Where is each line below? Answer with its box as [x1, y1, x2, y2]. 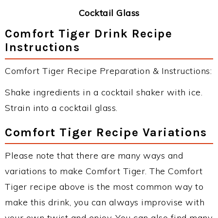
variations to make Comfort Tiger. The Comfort [5, 165, 203, 177]
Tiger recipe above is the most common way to [5, 181, 203, 192]
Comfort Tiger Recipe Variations [5, 125, 207, 139]
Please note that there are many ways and [5, 149, 183, 161]
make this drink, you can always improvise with [5, 196, 204, 208]
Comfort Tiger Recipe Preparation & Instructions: [5, 65, 212, 76]
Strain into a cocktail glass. [5, 102, 118, 113]
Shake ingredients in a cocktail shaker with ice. [5, 86, 202, 98]
